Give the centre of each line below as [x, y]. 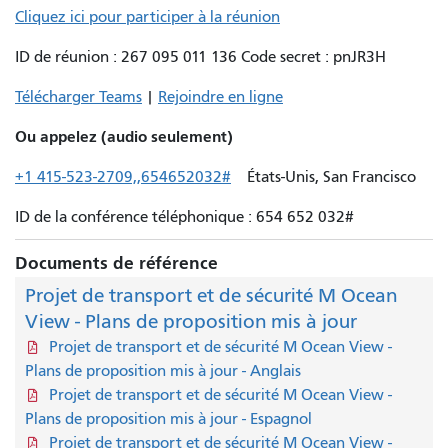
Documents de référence [116, 263]
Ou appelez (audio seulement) [124, 136]
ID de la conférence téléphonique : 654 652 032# [186, 216]
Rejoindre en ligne [220, 96]
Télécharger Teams [78, 96]
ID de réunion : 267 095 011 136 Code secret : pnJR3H [202, 56]
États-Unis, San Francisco [325, 176]
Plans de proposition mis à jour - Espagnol [168, 418]
